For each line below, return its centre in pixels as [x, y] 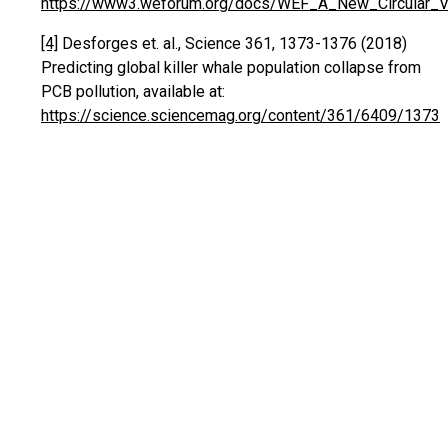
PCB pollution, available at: [133, 91]
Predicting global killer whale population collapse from [231, 67]
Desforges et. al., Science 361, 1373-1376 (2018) [232, 43]
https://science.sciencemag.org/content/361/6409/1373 [240, 115]
